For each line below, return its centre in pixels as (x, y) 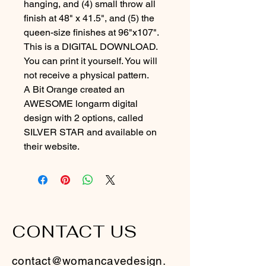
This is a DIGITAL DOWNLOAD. (92, 46)
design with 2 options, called (85, 118)
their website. (52, 146)
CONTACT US (75, 231)
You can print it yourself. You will (92, 61)
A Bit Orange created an (75, 89)
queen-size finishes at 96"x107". (91, 32)
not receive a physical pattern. (86, 75)
